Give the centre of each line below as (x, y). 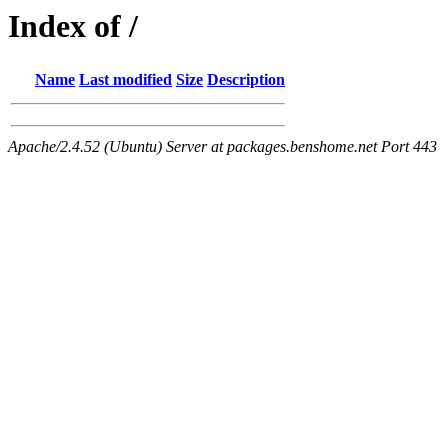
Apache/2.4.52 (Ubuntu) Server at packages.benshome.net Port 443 (222, 147)
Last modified (125, 80)
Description (246, 80)
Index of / (73, 26)
